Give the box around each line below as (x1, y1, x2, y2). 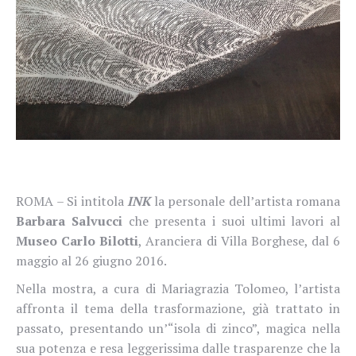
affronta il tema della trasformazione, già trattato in (16, 299, 340, 317)
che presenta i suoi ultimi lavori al (122, 211, 340, 230)
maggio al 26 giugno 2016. (16, 251, 167, 269)
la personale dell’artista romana (153, 192, 340, 210)
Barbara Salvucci (16, 211, 122, 230)
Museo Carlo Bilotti (16, 231, 139, 250)
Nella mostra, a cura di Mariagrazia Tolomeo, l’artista (16, 279, 340, 297)
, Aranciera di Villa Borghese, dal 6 (138, 231, 340, 250)
